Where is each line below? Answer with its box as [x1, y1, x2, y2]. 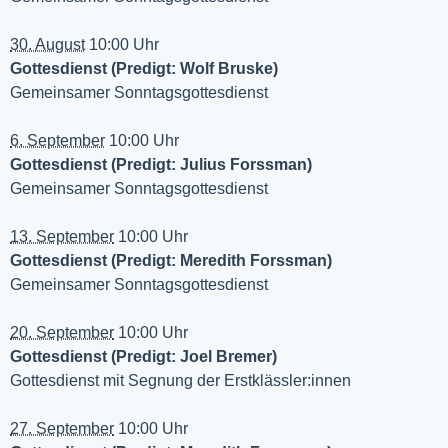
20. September [10, 324, 114, 342]
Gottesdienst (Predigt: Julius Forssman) [10, 156, 312, 174]
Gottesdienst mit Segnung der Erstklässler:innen [10, 372, 351, 390]
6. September [10, 132, 105, 150]
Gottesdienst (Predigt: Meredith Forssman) [10, 252, 332, 270]
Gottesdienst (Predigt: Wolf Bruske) [10, 60, 278, 78]
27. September [10, 420, 114, 438]
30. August [10, 36, 85, 54]
